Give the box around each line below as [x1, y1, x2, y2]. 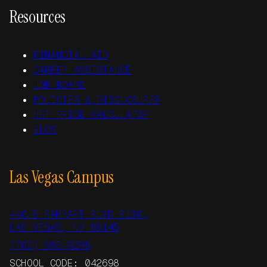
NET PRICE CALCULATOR [33, 108, 149, 121]
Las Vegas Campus [10, 166, 114, 188]
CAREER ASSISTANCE [33, 64, 132, 76]
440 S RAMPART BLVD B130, [10, 208, 148, 221]
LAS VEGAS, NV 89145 [10, 221, 119, 234]
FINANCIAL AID [33, 49, 108, 61]
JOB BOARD [33, 79, 86, 91]
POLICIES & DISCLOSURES [33, 94, 160, 106]
